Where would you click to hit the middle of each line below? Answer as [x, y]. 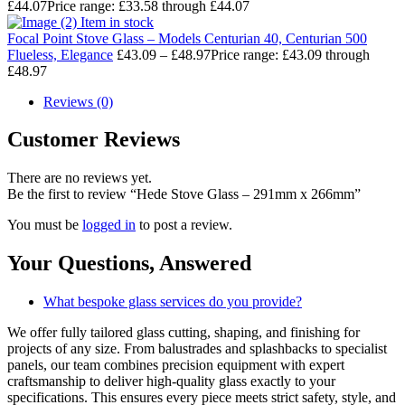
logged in [109, 225]
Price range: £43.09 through [290, 54]
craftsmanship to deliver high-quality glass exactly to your [171, 381]
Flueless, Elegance [60, 54]
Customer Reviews [94, 140]
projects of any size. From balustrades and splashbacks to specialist [197, 349]
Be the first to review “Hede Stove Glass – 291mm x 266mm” [184, 194]
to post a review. [184, 225]
